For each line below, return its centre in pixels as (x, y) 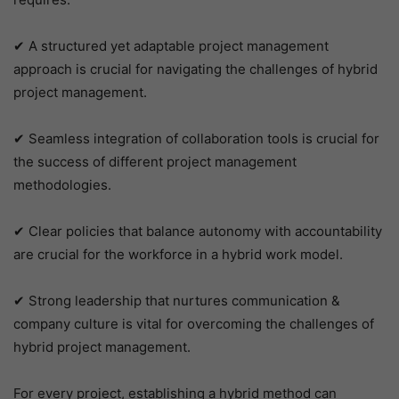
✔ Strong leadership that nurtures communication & (177, 301)
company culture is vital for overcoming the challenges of (194, 324)
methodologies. (62, 185)
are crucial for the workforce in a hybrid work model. (178, 255)
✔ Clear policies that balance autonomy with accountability (198, 232)
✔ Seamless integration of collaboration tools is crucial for (196, 139)
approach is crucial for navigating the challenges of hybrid (195, 69)
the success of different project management (155, 162)
